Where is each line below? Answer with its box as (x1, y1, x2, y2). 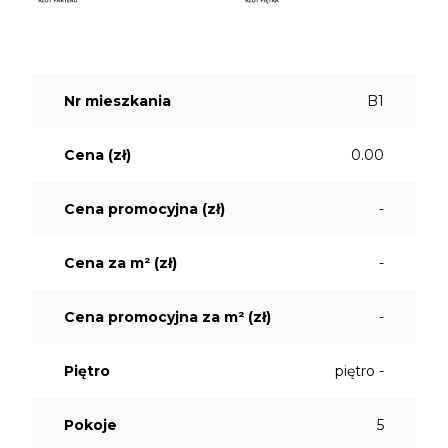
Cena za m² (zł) (64, 254, 177, 273)
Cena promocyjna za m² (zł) (64, 308, 271, 327)
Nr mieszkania (64, 92, 171, 111)
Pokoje (64, 416, 117, 435)
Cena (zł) (64, 146, 131, 165)
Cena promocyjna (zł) (64, 200, 225, 219)
